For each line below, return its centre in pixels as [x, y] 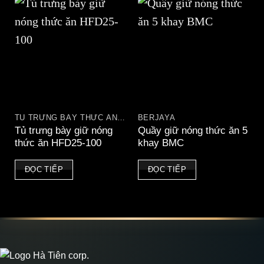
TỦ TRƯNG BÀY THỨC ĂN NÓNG [121, 118]
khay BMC [161, 143]
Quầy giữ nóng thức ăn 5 [192, 131]
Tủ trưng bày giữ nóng [63, 131]
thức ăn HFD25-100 [58, 143]
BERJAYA [156, 118]
